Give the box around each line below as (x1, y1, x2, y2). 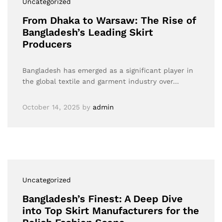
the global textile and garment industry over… (22, 77, 179, 85)
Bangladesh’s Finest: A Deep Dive (22, 193, 183, 205)
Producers (22, 38, 72, 50)
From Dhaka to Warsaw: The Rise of (22, 14, 196, 26)
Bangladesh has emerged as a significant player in (22, 66, 193, 74)
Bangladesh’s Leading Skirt (22, 26, 153, 38)
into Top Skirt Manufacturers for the (22, 205, 199, 217)
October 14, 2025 (22, 103, 80, 111)
